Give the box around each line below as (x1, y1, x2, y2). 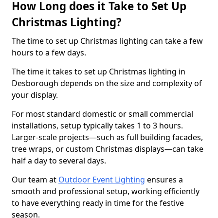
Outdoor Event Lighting (58, 174, 145, 185)
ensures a (145, 174, 183, 185)
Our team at (12, 174, 58, 185)
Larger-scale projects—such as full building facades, (12, 132, 203, 143)
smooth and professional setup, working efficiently (12, 186, 200, 197)
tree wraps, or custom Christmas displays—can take (12, 144, 203, 154)
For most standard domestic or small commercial (12, 109, 193, 119)
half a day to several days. (12, 155, 106, 166)
